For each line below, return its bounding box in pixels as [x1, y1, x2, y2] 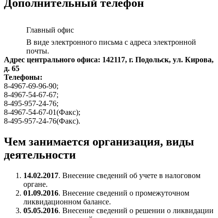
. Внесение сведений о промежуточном [58, 188, 189, 197]
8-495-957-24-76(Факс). [4, 117, 80, 126]
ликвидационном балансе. [23, 197, 111, 206]
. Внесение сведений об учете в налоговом [58, 171, 200, 180]
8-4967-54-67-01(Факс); [4, 108, 80, 117]
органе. [23, 180, 48, 188]
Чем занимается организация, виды [4, 135, 194, 148]
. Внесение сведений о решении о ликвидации [58, 206, 214, 215]
